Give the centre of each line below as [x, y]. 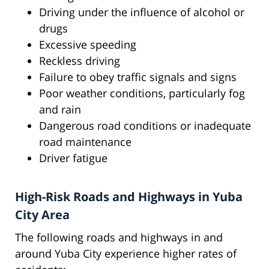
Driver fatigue [73, 158]
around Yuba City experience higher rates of [126, 254]
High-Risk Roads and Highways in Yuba [129, 197]
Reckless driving [80, 61]
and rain [60, 110]
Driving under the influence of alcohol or [142, 12]
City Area [42, 215]
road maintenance [85, 142]
